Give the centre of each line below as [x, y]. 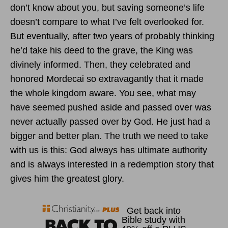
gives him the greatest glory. [67, 178]
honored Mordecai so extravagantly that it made [107, 79]
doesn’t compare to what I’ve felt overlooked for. [107, 22]
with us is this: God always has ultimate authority [109, 150]
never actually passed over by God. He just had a [110, 121]
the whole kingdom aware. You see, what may [103, 93]
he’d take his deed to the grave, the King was [102, 50]
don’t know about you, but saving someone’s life [107, 7]
